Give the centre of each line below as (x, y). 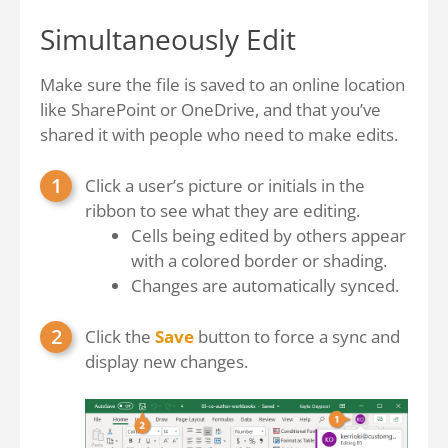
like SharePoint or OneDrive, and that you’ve (210, 109)
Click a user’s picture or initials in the (225, 185)
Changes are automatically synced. (265, 285)
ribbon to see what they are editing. (222, 210)
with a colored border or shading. (259, 260)
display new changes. (166, 361)
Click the (120, 336)
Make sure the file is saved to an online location (222, 84)
